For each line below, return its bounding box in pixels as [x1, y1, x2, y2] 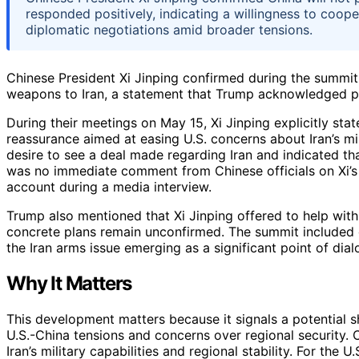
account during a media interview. [6, 178, 212, 195]
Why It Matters [6, 271, 132, 295]
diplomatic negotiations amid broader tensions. [26, 21, 313, 38]
